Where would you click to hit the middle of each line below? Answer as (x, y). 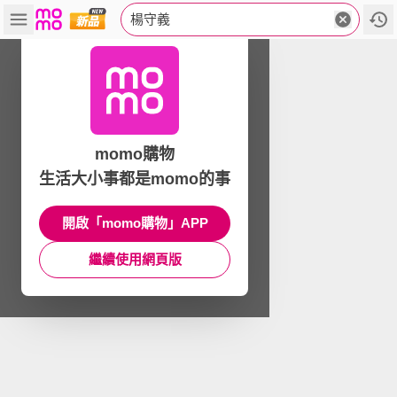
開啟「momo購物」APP (135, 223)
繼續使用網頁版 (135, 259)
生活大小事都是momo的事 (135, 179)
